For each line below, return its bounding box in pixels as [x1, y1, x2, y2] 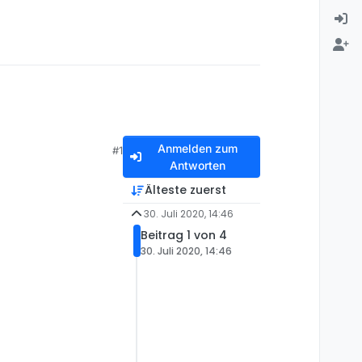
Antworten [169, 158, 225, 173]
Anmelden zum [157, 141, 238, 156]
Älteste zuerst [144, 182, 226, 199]
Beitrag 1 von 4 [141, 227, 227, 244]
